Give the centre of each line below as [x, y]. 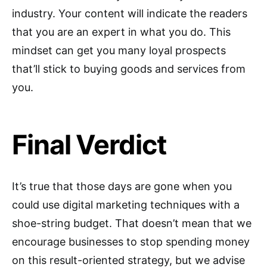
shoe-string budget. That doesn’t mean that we [132, 223]
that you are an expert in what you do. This [121, 32]
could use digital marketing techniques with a [126, 205]
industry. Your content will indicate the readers [130, 14]
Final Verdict [89, 145]
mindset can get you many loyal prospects [119, 51]
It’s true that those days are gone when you [122, 187]
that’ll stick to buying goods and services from [129, 69]
